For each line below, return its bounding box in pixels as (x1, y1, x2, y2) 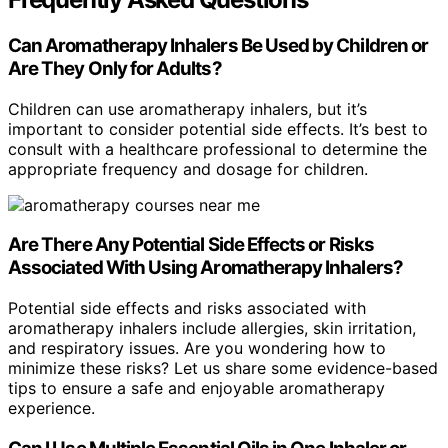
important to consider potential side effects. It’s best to (8, 118, 428, 139)
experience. (8, 398, 95, 419)
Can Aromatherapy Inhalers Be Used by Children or (8, 34, 429, 57)
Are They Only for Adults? (8, 57, 222, 80)
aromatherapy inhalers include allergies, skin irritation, (8, 318, 416, 339)
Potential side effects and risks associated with (8, 298, 366, 319)
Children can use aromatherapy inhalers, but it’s (8, 98, 367, 119)
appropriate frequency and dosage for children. (8, 158, 368, 179)
